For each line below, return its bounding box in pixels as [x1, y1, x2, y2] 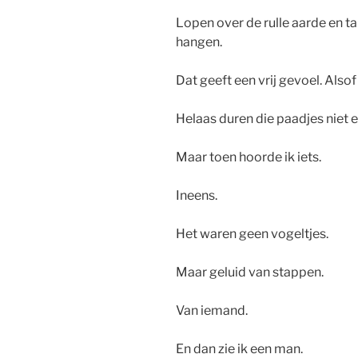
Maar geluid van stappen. [176, 265, 324, 280]
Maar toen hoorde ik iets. [176, 149, 321, 165]
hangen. [176, 34, 222, 50]
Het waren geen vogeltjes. [176, 226, 328, 242]
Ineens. [176, 188, 217, 204]
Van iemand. [176, 303, 248, 319]
